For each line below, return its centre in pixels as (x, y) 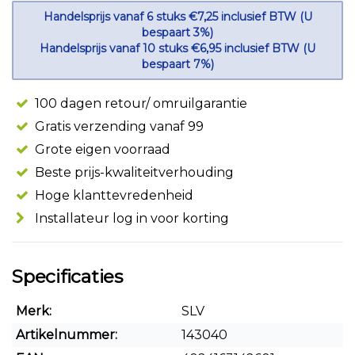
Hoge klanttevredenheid (113, 195)
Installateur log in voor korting (130, 218)
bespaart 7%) (177, 64)
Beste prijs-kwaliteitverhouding (133, 172)
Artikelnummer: (67, 335)
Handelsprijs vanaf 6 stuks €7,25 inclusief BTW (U (177, 17)
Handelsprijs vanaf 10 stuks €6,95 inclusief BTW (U (177, 48)
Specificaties (67, 277)
